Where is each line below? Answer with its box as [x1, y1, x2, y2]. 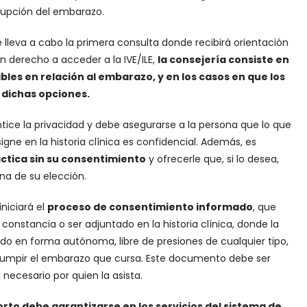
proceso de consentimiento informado [47, 200, 253, 214]
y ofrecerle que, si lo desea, [145, 152, 279, 166]
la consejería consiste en [157, 53, 289, 66]
